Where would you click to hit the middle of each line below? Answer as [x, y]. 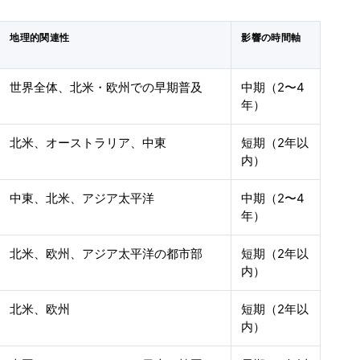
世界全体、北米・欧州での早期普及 [106, 87]
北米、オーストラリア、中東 [88, 143]
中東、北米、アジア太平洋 [82, 198]
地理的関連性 [40, 38]
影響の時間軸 [271, 38]
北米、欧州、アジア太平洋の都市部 [106, 254]
